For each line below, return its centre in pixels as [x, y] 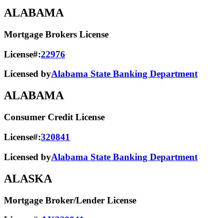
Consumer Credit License [54, 117]
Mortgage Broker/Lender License [70, 200]
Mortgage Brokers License [56, 35]
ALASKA [28, 178]
